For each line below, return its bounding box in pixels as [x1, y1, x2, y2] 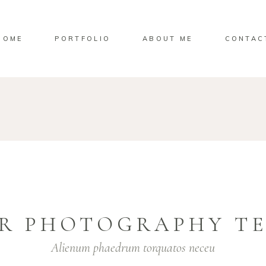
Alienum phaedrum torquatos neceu [51, 240, 215, 255]
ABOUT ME [142, 34, 193, 43]
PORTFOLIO [55, 34, 111, 43]
